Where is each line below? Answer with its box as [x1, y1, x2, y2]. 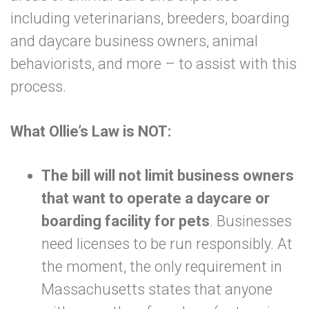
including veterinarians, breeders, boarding [10, 10, 290, 27]
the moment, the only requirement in [41, 258, 282, 275]
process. [10, 78, 97, 95]
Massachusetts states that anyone [41, 281, 272, 298]
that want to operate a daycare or [41, 190, 270, 207]
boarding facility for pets [41, 212, 210, 230]
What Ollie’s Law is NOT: [10, 123, 171, 140]
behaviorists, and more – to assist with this [10, 55, 297, 72]
